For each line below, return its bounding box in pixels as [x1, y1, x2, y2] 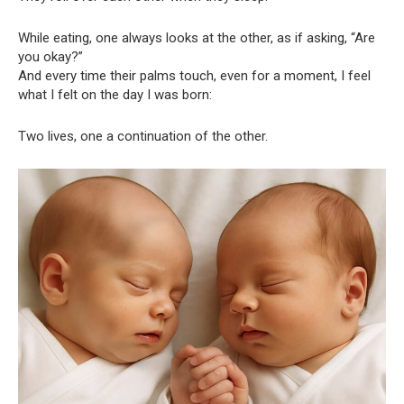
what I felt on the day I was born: [18, 87, 212, 104]
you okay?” [18, 49, 83, 66]
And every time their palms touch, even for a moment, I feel [18, 68, 371, 85]
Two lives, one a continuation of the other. [18, 128, 268, 145]
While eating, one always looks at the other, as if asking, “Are [18, 30, 375, 47]
